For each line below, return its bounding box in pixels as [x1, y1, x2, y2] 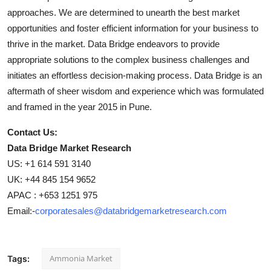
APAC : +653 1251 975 [7, 189, 97, 200]
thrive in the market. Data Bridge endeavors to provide [7, 38, 220, 49]
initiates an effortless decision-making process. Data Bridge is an [7, 70, 262, 80]
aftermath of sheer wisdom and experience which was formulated [7, 85, 264, 96]
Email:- [7, 205, 35, 216]
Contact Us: [7, 126, 57, 137]
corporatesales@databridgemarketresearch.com [35, 205, 227, 216]
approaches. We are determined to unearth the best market [7, 7, 240, 18]
